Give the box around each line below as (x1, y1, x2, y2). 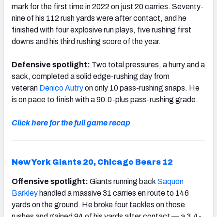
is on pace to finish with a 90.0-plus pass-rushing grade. (12, 95, 198, 104)
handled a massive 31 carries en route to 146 (38, 188, 189, 197)
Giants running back (88, 177, 157, 186)
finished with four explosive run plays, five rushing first (12, 25, 191, 34)
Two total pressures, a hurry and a (92, 60, 205, 69)
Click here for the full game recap (12, 118, 130, 127)
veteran (12, 83, 39, 92)
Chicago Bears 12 (97, 157, 173, 166)
